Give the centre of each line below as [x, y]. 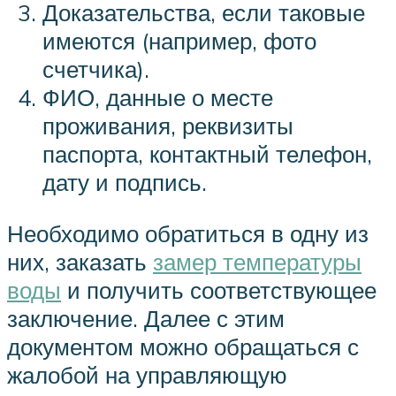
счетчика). [96, 69]
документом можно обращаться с [183, 347]
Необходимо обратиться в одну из [188, 234]
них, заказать [80, 262]
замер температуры [257, 262]
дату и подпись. [125, 183]
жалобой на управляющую [147, 375]
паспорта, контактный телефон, [207, 154]
